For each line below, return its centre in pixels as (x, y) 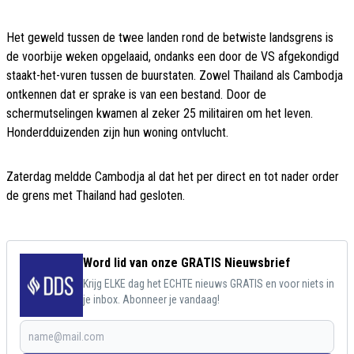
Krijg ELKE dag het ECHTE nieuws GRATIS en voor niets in (209, 284)
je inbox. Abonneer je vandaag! (151, 300)
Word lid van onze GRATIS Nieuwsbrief (186, 263)
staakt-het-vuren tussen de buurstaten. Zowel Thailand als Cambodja (175, 76)
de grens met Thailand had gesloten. (96, 196)
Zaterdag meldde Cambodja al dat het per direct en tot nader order (173, 177)
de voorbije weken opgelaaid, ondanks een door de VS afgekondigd (173, 57)
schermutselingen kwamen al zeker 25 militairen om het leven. (160, 114)
